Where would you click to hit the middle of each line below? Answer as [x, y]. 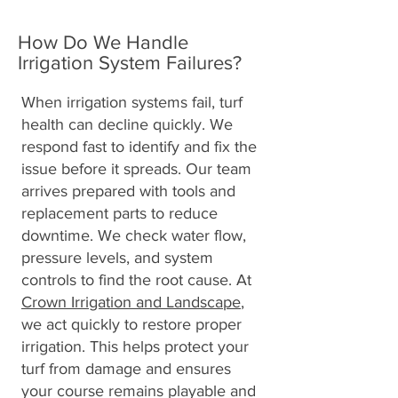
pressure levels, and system [117, 258]
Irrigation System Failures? [130, 63]
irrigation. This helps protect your [135, 346]
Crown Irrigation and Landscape [131, 302]
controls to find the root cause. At [136, 280]
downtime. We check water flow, [134, 235]
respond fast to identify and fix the [139, 147]
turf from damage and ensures [126, 369]
